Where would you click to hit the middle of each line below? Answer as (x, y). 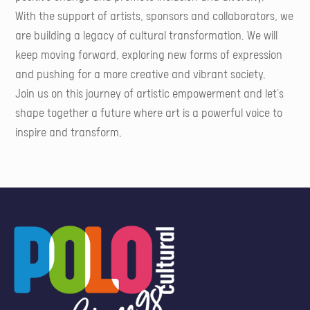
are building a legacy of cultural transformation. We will (147, 36)
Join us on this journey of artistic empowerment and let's (150, 94)
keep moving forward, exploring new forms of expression (149, 56)
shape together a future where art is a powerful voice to (149, 114)
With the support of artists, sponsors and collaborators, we (155, 17)
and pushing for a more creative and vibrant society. (141, 75)
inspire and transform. (69, 133)
